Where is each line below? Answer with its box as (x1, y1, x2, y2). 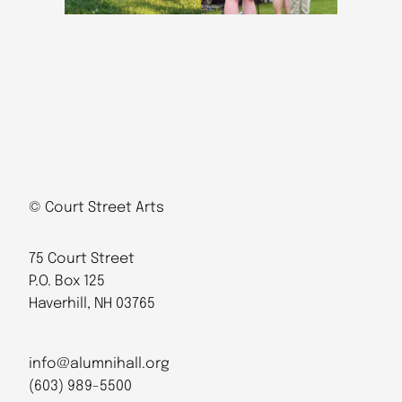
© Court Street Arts (29, 200, 164, 216)
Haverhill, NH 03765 (29, 296, 155, 312)
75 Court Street (29, 251, 135, 267)
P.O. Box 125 (29, 274, 105, 290)
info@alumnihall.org (29, 355, 170, 371)
